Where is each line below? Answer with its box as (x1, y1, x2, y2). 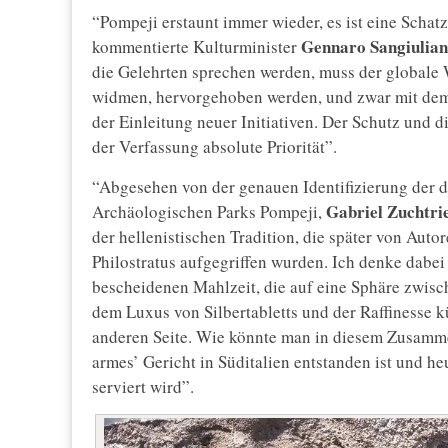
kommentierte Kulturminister (92, 35, 297, 59)
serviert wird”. (92, 375, 194, 399)
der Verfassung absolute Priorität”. (92, 135, 337, 159)
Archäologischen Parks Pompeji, (92, 200, 326, 224)
